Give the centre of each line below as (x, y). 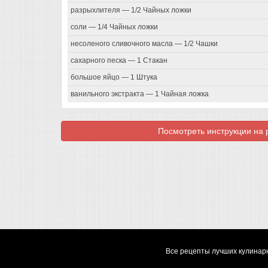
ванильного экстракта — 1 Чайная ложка (140, 94)
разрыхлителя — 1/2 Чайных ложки (131, 10)
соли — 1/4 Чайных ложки (114, 27)
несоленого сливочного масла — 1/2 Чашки (144, 44)
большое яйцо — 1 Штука (114, 77)
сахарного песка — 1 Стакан (119, 61)
